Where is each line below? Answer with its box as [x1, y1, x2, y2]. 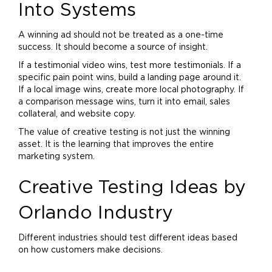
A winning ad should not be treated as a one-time [18, 31, 223, 39]
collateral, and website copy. [18, 110, 135, 118]
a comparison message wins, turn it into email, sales [18, 98, 230, 106]
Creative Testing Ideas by [18, 178, 246, 197]
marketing [18, 152, 60, 161]
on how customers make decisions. [18, 246, 163, 254]
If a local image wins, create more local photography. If [18, 86, 244, 94]
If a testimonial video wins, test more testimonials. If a [18, 61, 241, 70]
